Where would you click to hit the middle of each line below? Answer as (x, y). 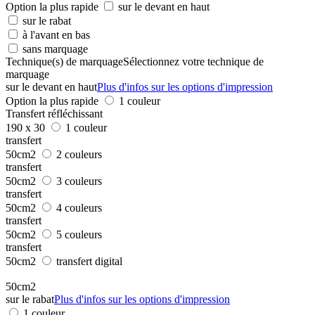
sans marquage (55, 49)
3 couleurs (79, 181)
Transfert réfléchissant (54, 113)
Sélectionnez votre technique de (193, 61)
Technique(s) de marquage (64, 61)
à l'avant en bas (56, 34)
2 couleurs (79, 154)
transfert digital (89, 261)
